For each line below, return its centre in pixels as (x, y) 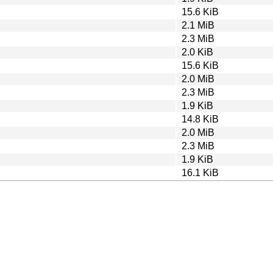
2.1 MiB (198, 25)
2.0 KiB (197, 52)
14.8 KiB (200, 119)
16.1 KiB (200, 172)
